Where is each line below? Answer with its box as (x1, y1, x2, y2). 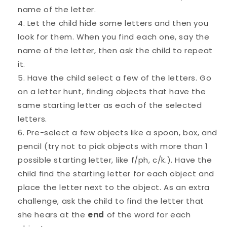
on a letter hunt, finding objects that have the (18, 86, 206, 97)
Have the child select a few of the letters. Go (27, 72, 212, 83)
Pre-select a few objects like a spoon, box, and (26, 127, 218, 138)
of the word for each (106, 209, 191, 220)
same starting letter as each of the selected (18, 99, 202, 110)
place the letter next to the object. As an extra (18, 181, 210, 193)
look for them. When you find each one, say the (18, 31, 210, 42)
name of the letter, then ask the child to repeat (18, 45, 213, 56)
